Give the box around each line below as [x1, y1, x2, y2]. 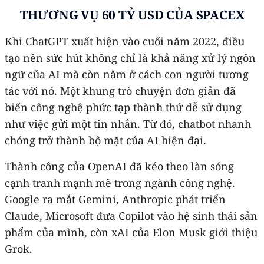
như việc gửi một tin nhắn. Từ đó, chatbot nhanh [5, 116, 251, 131]
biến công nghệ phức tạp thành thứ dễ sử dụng [5, 100, 242, 114]
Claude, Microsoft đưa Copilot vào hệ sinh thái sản [5, 208, 258, 223]
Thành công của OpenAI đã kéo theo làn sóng [5, 159, 234, 173]
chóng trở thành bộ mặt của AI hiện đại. [5, 133, 206, 147]
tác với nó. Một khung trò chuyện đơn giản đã [5, 83, 236, 98]
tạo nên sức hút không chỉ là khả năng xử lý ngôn [5, 50, 256, 65]
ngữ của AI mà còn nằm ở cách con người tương [5, 67, 249, 81]
